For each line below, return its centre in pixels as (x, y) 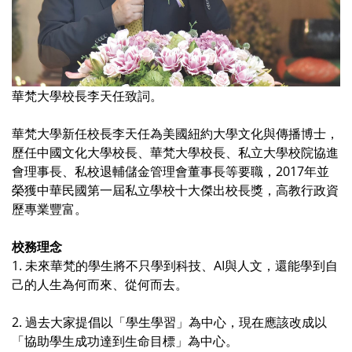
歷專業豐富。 (49, 209)
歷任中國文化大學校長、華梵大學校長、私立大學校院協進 (175, 153)
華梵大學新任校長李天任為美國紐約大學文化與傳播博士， (175, 134)
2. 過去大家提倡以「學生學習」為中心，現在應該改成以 (169, 323)
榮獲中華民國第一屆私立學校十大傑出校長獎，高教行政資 (175, 191)
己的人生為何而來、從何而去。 (100, 285)
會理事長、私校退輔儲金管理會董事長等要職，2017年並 (170, 172)
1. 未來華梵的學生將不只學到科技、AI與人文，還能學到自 (175, 266)
